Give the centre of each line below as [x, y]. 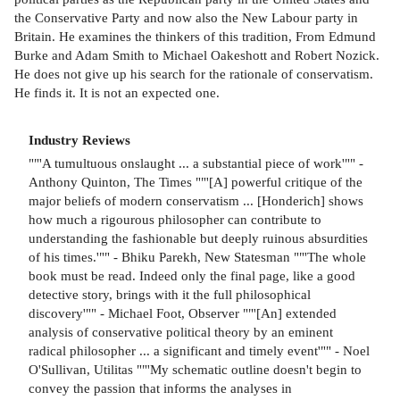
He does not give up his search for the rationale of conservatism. [194, 73]
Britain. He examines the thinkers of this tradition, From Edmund [195, 36]
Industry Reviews [79, 139]
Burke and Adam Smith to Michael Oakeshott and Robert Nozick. [197, 54]
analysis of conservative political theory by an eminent [181, 332]
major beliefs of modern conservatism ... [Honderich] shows [196, 200]
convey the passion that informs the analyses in [160, 388]
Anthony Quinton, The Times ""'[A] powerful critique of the [196, 182]
